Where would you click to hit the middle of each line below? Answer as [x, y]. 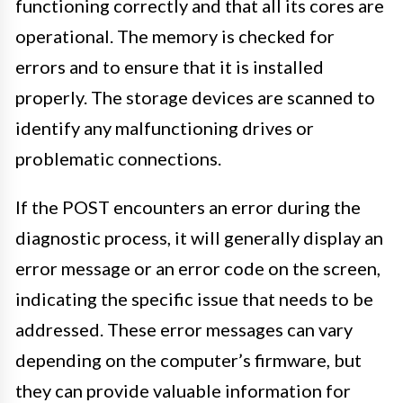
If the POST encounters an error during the [188, 206]
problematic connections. [118, 158]
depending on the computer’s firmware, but [188, 359]
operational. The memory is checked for [175, 36]
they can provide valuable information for [183, 390]
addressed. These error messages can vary [184, 329]
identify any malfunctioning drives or [165, 127]
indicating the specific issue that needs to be [194, 298]
